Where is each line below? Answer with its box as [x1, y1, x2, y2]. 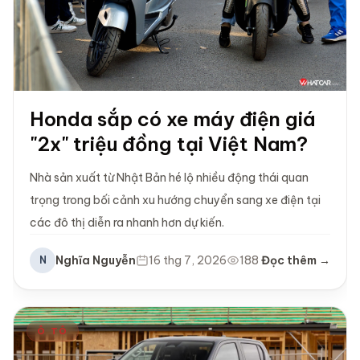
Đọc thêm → [261, 252, 330, 268]
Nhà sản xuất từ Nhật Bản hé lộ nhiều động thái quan [30, 170, 309, 185]
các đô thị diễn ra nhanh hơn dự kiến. [30, 215, 224, 230]
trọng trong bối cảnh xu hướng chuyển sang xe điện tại [30, 192, 321, 207]
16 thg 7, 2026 [149, 252, 227, 268]
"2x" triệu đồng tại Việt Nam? [30, 131, 308, 156]
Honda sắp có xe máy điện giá [30, 106, 316, 131]
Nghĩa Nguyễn [55, 252, 136, 268]
